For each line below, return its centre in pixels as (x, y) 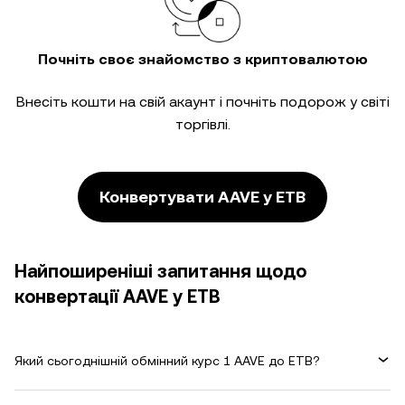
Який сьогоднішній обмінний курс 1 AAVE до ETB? (167, 360)
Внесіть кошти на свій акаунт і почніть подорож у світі (202, 102)
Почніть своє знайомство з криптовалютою (202, 59)
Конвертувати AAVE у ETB (202, 197)
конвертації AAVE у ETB (117, 297)
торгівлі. (202, 124)
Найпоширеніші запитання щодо (160, 271)
